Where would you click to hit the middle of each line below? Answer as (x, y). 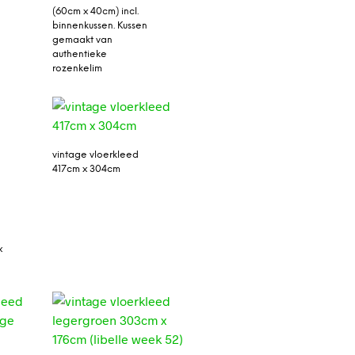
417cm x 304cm (86, 169)
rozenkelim (77, 68)
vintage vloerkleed (95, 155)
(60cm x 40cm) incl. (95, 11)
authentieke (79, 54)
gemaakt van (82, 40)
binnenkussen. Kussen (99, 25)
